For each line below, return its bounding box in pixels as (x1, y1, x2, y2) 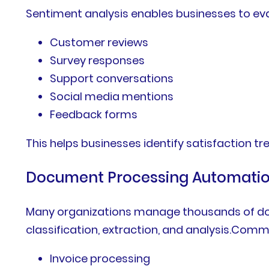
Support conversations (50, 71, 174, 86)
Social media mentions (50, 89, 174, 104)
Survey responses (50, 53, 145, 68)
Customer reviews (50, 35, 149, 50)
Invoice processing (50, 251, 151, 267)
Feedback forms (50, 107, 138, 122)
